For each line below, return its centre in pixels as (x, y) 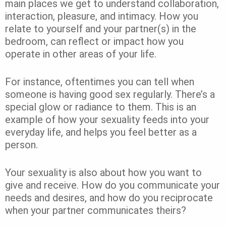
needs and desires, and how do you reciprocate (109, 197)
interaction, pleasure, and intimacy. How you (102, 16)
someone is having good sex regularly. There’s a (110, 94)
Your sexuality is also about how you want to (103, 172)
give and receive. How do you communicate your (112, 185)
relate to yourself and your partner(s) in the (101, 29)
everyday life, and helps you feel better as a (101, 132)
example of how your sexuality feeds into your (107, 119)
